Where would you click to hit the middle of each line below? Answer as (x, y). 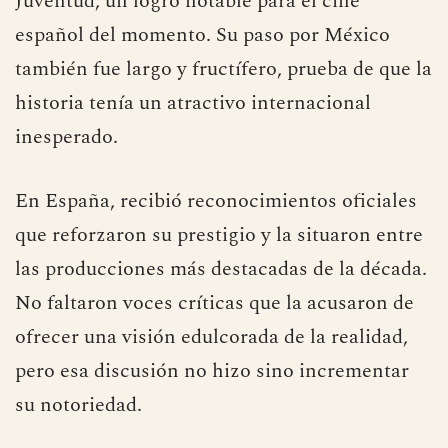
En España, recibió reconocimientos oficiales (216, 201)
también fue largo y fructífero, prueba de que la (223, 69)
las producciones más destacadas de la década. (221, 269)
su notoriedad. (78, 405)
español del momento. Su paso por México (202, 35)
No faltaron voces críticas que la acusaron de (214, 303)
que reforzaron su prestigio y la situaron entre (219, 235)
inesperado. (66, 137)
